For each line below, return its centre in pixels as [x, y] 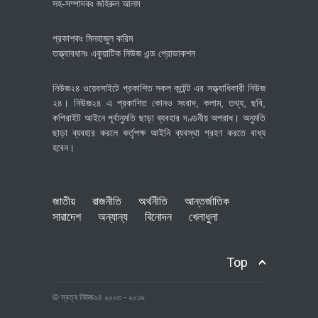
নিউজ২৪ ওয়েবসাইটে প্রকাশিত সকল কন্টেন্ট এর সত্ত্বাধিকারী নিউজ [159, 88]
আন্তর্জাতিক [207, 201]
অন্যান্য [113, 216]
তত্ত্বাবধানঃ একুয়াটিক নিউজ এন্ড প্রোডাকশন [124, 53]
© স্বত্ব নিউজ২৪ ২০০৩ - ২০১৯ [99, 297]
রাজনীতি [107, 201]
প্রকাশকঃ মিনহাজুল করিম [93, 38]
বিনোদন [158, 216]
